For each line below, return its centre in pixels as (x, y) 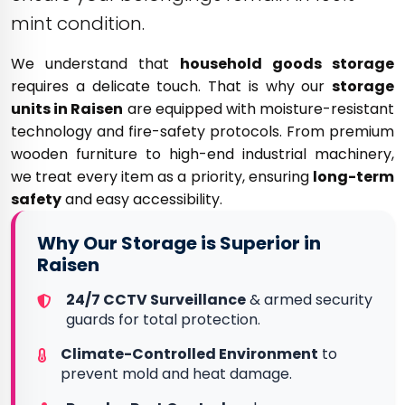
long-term (353, 177)
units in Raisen (67, 109)
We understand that (95, 64)
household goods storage (287, 64)
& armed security (309, 300)
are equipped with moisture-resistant (259, 109)
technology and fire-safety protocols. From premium (202, 132)
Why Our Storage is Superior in (179, 243)
